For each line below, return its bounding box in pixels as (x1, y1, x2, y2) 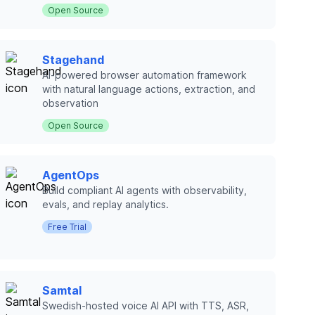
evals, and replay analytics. (42, 198, 169, 210)
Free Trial (48, 221, 86, 232)
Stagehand (42, 53, 104, 67)
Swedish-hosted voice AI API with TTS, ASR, (42, 300, 249, 311)
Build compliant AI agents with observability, (42, 184, 247, 196)
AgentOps (42, 168, 99, 182)
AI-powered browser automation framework (42, 69, 247, 81)
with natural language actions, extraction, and (42, 83, 255, 95)
